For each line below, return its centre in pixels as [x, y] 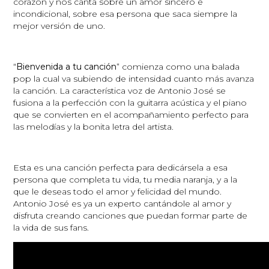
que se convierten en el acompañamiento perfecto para [131, 114]
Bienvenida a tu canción [67, 66]
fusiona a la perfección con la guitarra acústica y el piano [130, 102]
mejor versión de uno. [59, 26]
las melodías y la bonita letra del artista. [96, 126]
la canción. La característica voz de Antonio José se [120, 90]
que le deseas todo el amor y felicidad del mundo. [118, 191]
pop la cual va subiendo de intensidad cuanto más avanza [134, 78]
